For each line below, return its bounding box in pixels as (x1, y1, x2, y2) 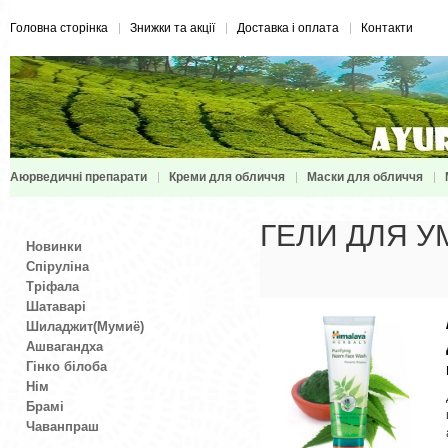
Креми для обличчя (169, 170, 285, 184)
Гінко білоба (26, 359, 107, 374)
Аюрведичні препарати (10, 170, 147, 184)
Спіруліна (26, 259, 89, 274)
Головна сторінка (10, 21, 108, 35)
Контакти (361, 21, 413, 35)
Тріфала (26, 279, 79, 294)
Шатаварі (26, 299, 86, 314)
